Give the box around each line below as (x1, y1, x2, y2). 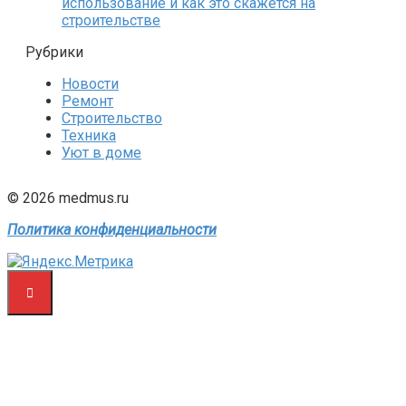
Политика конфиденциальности (7, 221, 217, 239)
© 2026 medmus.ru (7, 189, 129, 208)
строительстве (62, 12, 160, 30)
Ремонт (62, 92, 113, 111)
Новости (62, 75, 119, 93)
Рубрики (25, 43, 83, 62)
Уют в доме (62, 144, 141, 162)
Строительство (62, 110, 162, 128)
